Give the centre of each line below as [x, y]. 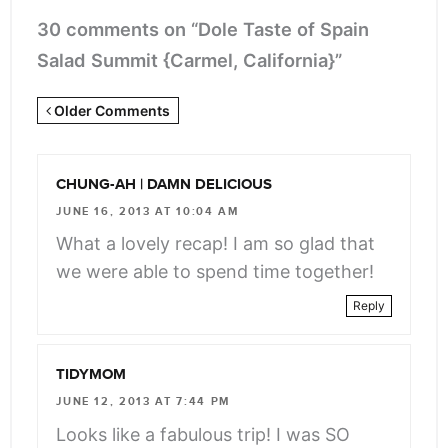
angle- [63, 232]
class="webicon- [108, 201]
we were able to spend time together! [215, 272]
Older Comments [110, 111]
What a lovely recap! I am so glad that [216, 244]
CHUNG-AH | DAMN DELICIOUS [164, 185]
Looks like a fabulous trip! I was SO [203, 434]
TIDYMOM [91, 375]
